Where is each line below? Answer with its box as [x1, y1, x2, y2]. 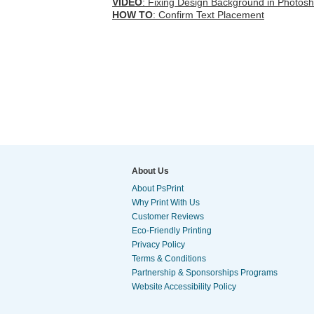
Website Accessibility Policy [132, 282, 236, 292]
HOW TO [112, 9, 153, 21]
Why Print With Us [132, 198, 200, 208]
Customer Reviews [132, 212, 204, 222]
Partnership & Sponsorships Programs [132, 268, 278, 278]
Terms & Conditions [132, 254, 206, 264]
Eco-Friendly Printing [132, 226, 212, 236]
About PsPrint [132, 184, 184, 194]
